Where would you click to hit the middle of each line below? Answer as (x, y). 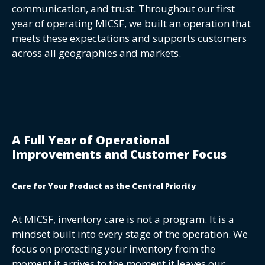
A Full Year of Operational (91, 140)
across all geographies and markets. (96, 53)
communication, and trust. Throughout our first (123, 9)
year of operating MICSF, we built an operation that (131, 24)
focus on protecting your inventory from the (114, 248)
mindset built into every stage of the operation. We (130, 234)
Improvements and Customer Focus (119, 154)
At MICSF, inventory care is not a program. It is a (123, 219)
